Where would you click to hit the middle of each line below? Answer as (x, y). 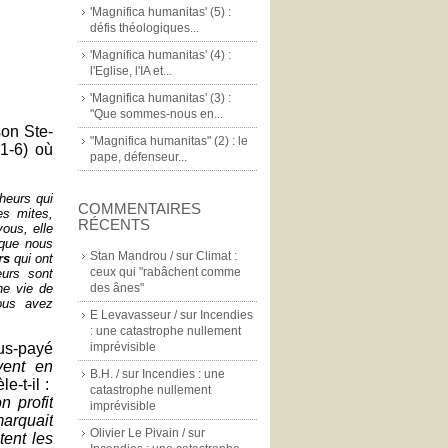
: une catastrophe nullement (165, 331)
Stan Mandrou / (131, 256)
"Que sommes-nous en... (156, 114)
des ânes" (117, 288)
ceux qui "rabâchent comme (165, 272)
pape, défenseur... (138, 157)
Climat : (216, 256)
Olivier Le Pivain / (137, 433)
